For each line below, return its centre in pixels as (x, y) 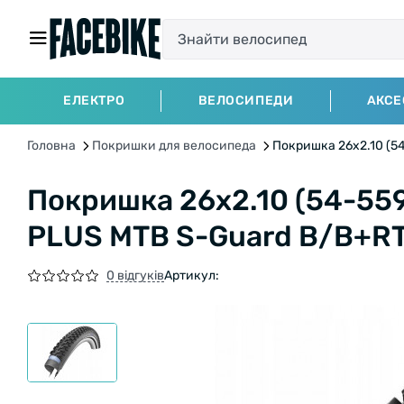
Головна (51, 146)
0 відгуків (135, 275)
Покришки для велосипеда (174, 146)
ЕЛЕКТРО (94, 101)
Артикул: (192, 275)
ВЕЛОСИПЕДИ (246, 101)
